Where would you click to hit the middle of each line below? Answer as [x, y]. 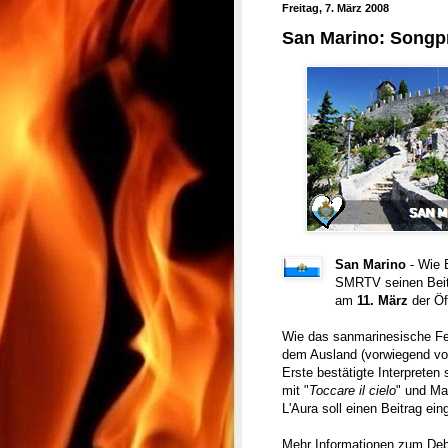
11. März [383, 300]
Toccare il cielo [352, 390]
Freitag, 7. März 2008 [335, 8]
